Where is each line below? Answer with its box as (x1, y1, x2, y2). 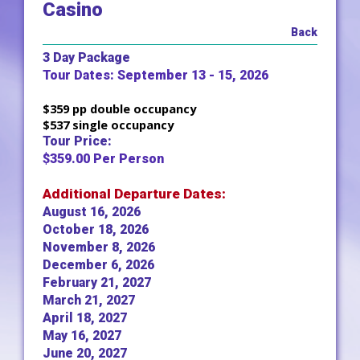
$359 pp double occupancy (43, 100, 196, 117)
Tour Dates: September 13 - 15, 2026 (43, 67, 268, 83)
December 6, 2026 (43, 257, 154, 272)
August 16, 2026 (43, 204, 141, 219)
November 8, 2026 (43, 239, 155, 255)
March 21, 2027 (43, 292, 135, 308)
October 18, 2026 (43, 222, 149, 237)
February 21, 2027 (43, 275, 151, 290)
